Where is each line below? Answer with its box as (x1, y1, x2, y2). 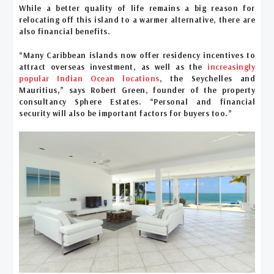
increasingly (207, 61, 255, 72)
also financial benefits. (19, 26, 110, 36)
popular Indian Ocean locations (19, 73, 160, 83)
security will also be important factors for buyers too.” (19, 108, 232, 118)
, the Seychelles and (160, 73, 255, 83)
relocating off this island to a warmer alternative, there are (19, 14, 255, 24)
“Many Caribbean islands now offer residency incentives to (19, 50, 255, 60)
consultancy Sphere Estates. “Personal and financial (19, 96, 255, 106)
